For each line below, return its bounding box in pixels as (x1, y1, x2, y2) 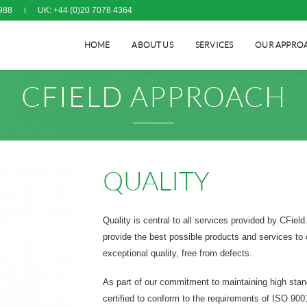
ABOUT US (132, 40, 173, 49)
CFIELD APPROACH (21, 82, 286, 112)
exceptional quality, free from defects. (102, 248, 252, 258)
